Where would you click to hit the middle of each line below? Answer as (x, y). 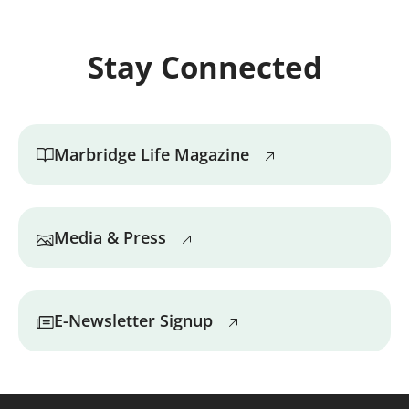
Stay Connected (204, 67)
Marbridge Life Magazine (152, 154)
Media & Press (110, 237)
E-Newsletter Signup (134, 320)
